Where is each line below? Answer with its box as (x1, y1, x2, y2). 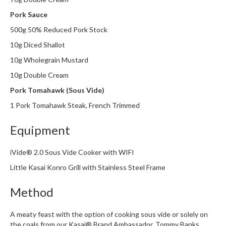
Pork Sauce (10, 10, 47, 19)
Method (10, 185, 53, 199)
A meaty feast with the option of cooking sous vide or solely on (10, 210, 208, 218)
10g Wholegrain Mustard (10, 55, 88, 64)
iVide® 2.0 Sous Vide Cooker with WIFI (10, 148, 134, 156)
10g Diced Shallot (10, 40, 65, 49)
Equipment (10, 123, 70, 137)
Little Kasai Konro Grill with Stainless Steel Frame (10, 163, 165, 172)
